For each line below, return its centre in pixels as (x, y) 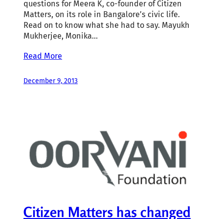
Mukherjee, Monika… (61, 36)
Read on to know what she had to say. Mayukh (107, 25)
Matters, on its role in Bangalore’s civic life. (102, 14)
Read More (43, 56)
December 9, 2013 (51, 81)
